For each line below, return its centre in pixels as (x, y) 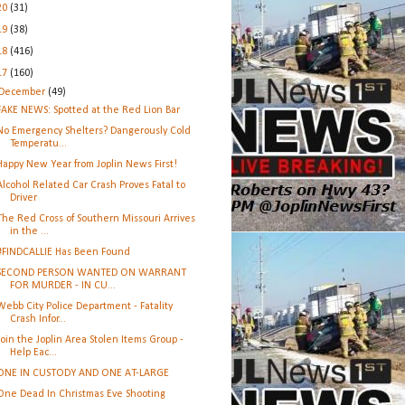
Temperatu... (38, 144)
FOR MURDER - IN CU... (62, 286)
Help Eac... (33, 353)
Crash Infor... (38, 319)
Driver (23, 198)
